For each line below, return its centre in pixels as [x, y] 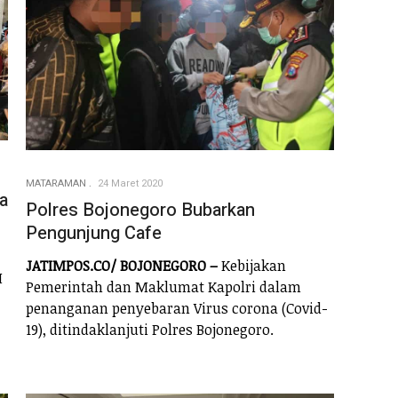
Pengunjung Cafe [94, 233]
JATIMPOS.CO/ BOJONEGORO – [122, 266]
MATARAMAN [56, 183]
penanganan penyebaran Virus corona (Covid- [177, 309]
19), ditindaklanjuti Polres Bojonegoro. [150, 330]
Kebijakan [252, 266]
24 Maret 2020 [130, 183]
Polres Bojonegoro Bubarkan [140, 210]
